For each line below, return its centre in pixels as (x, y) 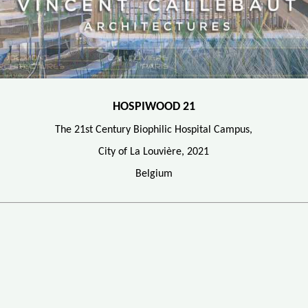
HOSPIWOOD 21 (154, 107)
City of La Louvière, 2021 (154, 152)
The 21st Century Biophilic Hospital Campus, (154, 130)
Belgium (154, 174)
